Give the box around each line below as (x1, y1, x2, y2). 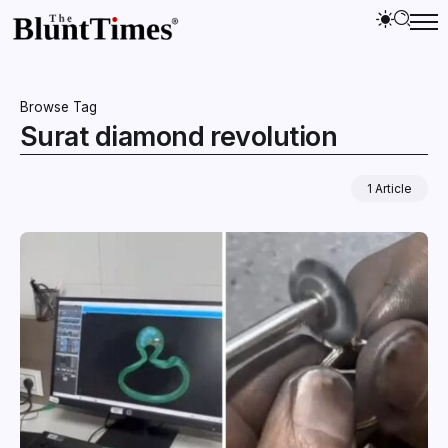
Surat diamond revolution (20, 119, 338, 153)
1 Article (367, 180, 412, 196)
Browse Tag (20, 98, 97, 115)
